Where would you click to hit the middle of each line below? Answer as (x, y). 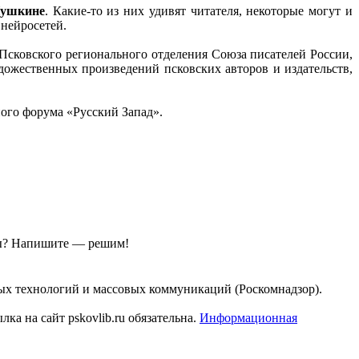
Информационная (248, 317)
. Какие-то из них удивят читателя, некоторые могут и (199, 10)
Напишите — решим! (70, 243)
